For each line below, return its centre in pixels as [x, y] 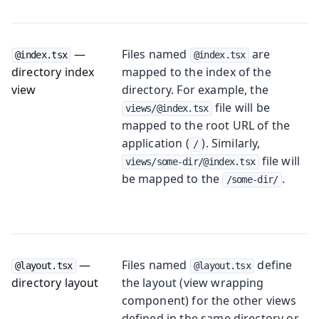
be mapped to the [172, 178]
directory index [53, 72]
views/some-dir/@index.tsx [190, 161]
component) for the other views [209, 300]
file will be [241, 107]
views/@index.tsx [167, 108]
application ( [155, 143]
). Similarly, [231, 143]
